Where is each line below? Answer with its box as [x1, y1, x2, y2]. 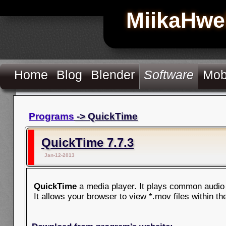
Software [144, 68, 194, 82]
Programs [29, 111, 74, 122]
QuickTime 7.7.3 [41, 136, 134, 149]
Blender [91, 68, 135, 82]
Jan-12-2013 [44, 152, 75, 158]
